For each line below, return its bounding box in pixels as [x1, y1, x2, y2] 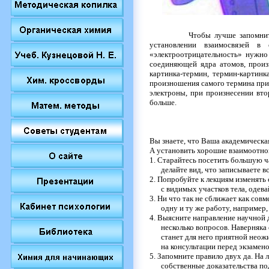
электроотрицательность [153, 49, 238, 59]
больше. [149, 97, 180, 107]
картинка [149, 68, 180, 78]
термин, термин [182, 68, 237, 78]
